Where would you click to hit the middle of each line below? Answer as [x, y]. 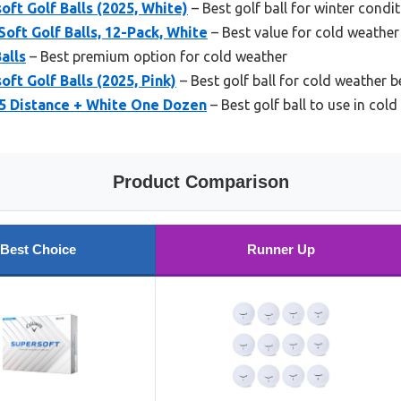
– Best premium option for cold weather [157, 56]
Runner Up [281, 249]
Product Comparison [200, 181]
